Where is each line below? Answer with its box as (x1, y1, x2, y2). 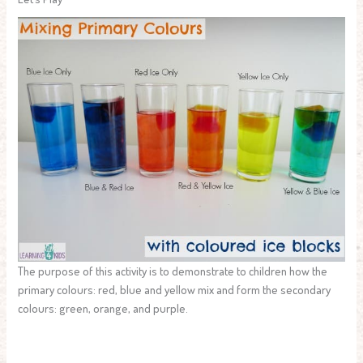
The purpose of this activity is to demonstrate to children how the (18, 263, 328, 278)
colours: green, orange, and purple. (18, 300, 189, 315)
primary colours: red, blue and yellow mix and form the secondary (18, 281, 331, 297)
